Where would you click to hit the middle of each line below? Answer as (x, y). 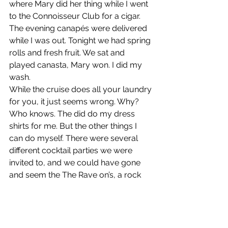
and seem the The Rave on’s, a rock (76, 175)
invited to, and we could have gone (76, 163)
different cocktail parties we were (72, 150)
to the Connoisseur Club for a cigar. (76, 16)
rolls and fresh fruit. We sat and (68, 53)
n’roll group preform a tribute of (69, 187)
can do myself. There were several (75, 138)
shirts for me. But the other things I (74, 126)
